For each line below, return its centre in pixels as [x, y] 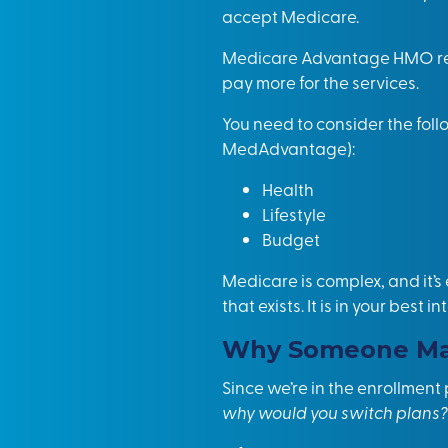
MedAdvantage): [288, 147]
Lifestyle [294, 213]
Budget [291, 238]
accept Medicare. [290, 15]
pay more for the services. [320, 81]
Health [288, 188]
